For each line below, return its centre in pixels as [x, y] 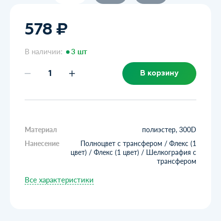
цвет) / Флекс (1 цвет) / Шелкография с [133, 152]
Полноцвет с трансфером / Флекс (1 [138, 143]
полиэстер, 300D [169, 129]
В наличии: [45, 51]
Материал [41, 129]
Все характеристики [59, 179]
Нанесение [42, 143]
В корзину [159, 73]
